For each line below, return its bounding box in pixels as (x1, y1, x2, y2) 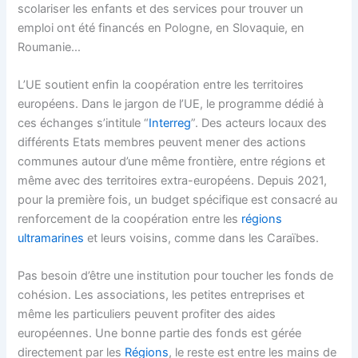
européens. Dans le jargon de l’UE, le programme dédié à (18, 96, 324, 111)
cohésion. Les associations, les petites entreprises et (18, 288, 305, 303)
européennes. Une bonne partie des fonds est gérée (18, 326, 302, 341)
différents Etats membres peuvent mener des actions (18, 134, 307, 149)
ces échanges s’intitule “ (18, 115, 149, 130)
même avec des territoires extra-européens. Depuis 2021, (18, 173, 328, 188)
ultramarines (18, 230, 85, 245)
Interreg (149, 115, 192, 130)
